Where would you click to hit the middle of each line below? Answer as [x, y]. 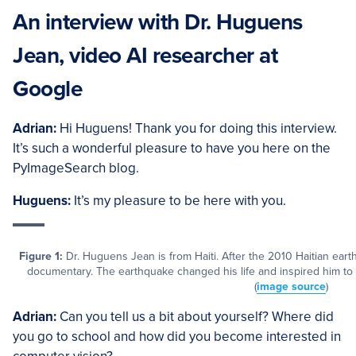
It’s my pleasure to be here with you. [178, 201]
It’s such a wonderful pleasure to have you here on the [172, 148]
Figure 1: [42, 256]
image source [291, 286]
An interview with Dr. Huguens [158, 22]
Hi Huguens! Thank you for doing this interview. [197, 128]
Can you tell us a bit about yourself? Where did [195, 317]
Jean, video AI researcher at [145, 56]
